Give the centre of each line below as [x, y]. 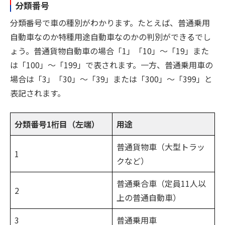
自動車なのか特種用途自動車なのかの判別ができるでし [110, 37]
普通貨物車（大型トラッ [161, 147]
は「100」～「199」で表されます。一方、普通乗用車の [111, 65]
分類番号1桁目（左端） [57, 124]
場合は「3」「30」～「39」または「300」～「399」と [111, 79]
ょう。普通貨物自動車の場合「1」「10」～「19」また [109, 51]
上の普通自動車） [149, 198]
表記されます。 [38, 93]
